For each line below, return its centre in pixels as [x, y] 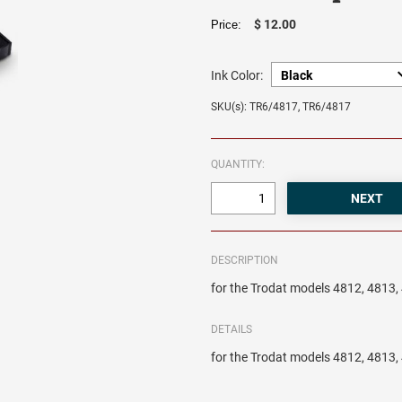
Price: [230, 25]
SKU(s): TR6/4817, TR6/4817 [281, 107]
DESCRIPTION [245, 261]
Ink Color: [237, 76]
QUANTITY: [238, 165]
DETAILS [232, 330]
